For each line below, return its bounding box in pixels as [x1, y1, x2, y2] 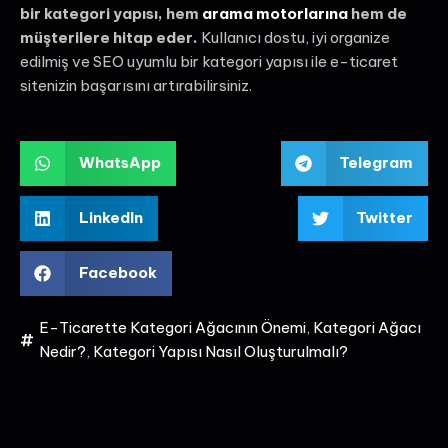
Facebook [78, 263, 157, 283]
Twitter [356, 208, 413, 228]
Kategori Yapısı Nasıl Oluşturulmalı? [93, 341, 348, 361]
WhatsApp [78, 153, 161, 173]
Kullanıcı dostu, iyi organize [198, 28, 390, 48]
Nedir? [39, 341, 86, 361]
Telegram [339, 153, 413, 173]
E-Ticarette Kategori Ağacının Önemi [39, 317, 306, 337]
